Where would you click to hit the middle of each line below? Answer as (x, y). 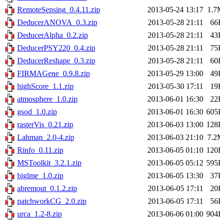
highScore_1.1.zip (45, 86)
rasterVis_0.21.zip (45, 125)
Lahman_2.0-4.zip (46, 137)
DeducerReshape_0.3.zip (56, 61)
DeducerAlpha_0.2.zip (53, 35)
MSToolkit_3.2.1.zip (49, 163)
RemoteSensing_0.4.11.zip (59, 10)
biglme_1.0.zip (40, 176)
